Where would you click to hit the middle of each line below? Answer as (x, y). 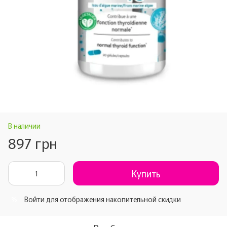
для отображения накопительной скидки (113, 199)
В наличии (24, 125)
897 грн (32, 143)
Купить (146, 173)
